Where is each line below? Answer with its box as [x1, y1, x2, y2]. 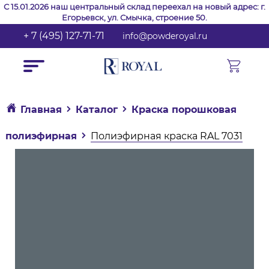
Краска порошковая [131, 104, 237, 115]
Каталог [75, 104, 118, 115]
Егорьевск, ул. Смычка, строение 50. [62, 13, 207, 22]
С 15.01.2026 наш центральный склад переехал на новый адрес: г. [4, 2, 265, 11]
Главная [20, 104, 62, 115]
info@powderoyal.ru [122, 31, 208, 41]
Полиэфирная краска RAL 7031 [90, 130, 243, 142]
